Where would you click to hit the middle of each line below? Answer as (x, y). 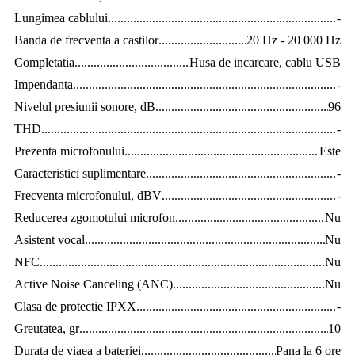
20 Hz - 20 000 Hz (294, 40)
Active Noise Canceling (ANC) (94, 284)
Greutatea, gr (47, 329)
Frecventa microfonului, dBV (88, 196)
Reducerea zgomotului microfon (95, 218)
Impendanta (44, 85)
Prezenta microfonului (69, 151)
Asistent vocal (50, 240)
